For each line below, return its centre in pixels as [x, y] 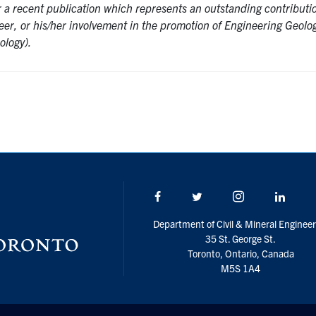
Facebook [185, 196]
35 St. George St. [241, 239]
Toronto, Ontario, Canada [241, 254]
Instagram [269, 196]
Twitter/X [224, 196]
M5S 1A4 [241, 268]
